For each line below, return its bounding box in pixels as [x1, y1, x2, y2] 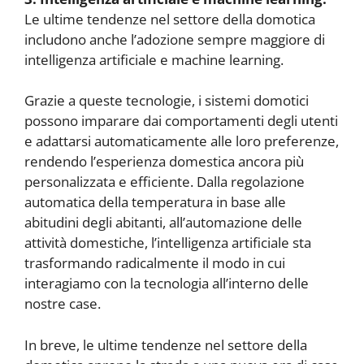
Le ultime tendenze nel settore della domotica [24, 9, 315, 28]
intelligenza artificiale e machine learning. [24, 50, 284, 69]
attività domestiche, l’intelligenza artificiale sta [24, 233, 311, 253]
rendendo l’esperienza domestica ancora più [24, 152, 304, 171]
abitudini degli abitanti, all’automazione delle [24, 213, 302, 232]
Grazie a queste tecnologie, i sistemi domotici [24, 91, 309, 110]
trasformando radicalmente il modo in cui [24, 253, 285, 273]
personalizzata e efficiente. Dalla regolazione [24, 172, 305, 192]
